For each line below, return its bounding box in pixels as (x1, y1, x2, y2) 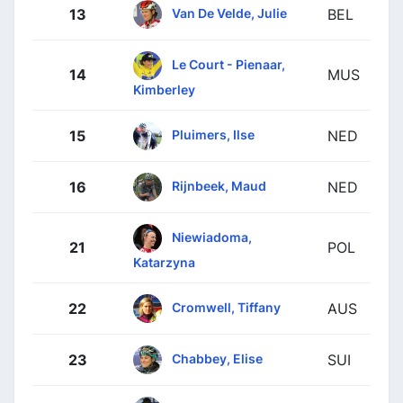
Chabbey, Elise (172, 350, 263, 366)
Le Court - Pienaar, (172, 56, 285, 72)
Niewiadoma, (172, 228, 252, 245)
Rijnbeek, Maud (172, 177, 266, 193)
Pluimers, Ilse (172, 126, 255, 142)
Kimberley (133, 81, 195, 97)
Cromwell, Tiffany (172, 299, 281, 315)
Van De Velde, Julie (172, 4, 287, 21)
